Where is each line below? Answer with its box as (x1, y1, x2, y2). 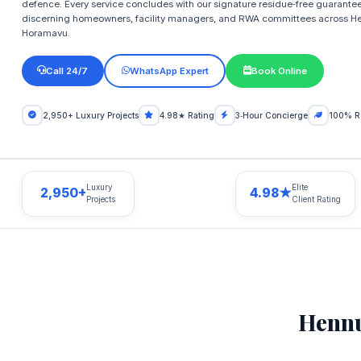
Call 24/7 (46, 64, 89, 77)
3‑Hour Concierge (234, 110, 308, 120)
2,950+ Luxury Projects (42, 110, 139, 120)
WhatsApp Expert (129, 64, 209, 77)
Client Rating (292, 195, 342, 205)
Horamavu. (21, 27, 70, 39)
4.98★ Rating (159, 110, 214, 120)
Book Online (251, 64, 307, 77)
